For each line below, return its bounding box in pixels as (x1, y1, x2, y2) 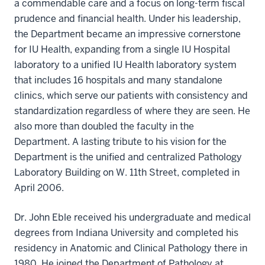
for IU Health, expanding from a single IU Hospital (14, 43, 230, 56)
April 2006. (14, 182, 64, 194)
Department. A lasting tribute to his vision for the (14, 135, 227, 148)
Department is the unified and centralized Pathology (14, 151, 242, 163)
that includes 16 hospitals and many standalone (14, 74, 222, 86)
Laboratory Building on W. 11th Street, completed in (14, 166, 240, 179)
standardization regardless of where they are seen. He (14, 105, 250, 117)
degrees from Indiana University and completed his (14, 227, 238, 239)
